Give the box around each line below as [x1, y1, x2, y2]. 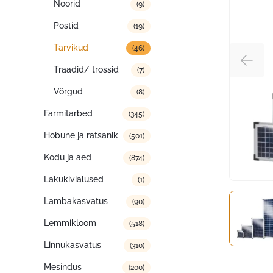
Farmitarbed [44, 108, 93, 118]
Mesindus [44, 262, 82, 272]
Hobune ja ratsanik [44, 130, 118, 140]
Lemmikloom [44, 218, 96, 228]
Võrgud [54, 87, 83, 96]
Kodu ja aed [44, 152, 91, 162]
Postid [54, 21, 79, 30]
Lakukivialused [44, 174, 104, 184]
